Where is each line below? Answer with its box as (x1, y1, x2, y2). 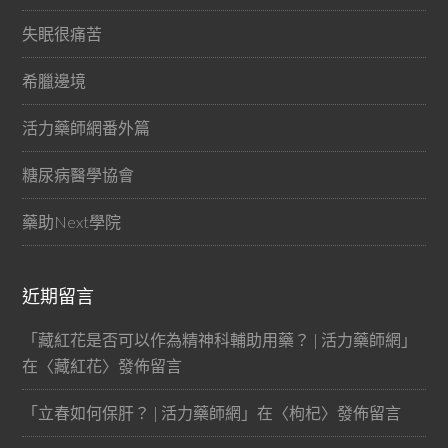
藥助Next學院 (22, 212, 122, 231)
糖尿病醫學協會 (22, 165, 135, 184)
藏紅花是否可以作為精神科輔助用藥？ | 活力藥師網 (38, 330, 402, 349)
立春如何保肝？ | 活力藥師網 (38, 403, 242, 422)
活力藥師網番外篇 (22, 118, 151, 137)
